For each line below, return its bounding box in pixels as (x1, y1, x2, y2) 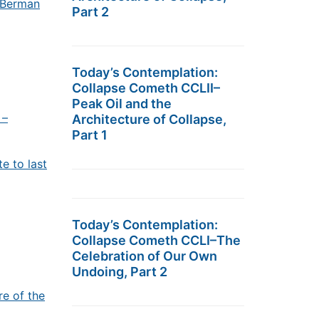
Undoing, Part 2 (72, 264, 167, 279)
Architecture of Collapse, (72, 112, 226, 127)
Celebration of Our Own (72, 249, 217, 263)
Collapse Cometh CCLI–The (72, 233, 241, 248)
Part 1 (72, 127, 108, 142)
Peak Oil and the (72, 96, 172, 111)
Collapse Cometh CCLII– (72, 80, 220, 95)
